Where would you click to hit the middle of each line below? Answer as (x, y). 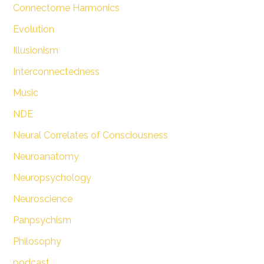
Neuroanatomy (46, 156)
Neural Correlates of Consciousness (90, 135)
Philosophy (37, 241)
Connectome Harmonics (66, 8)
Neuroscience (42, 199)
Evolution (33, 29)
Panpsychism (42, 220)
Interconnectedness (56, 71)
